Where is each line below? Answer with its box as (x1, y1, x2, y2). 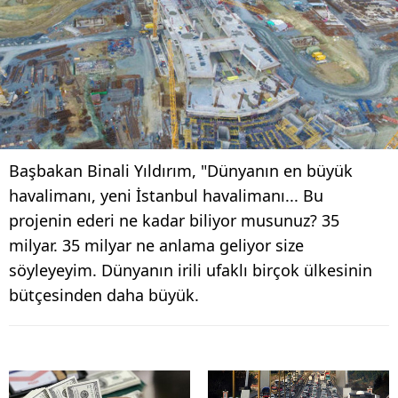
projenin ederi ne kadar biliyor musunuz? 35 (9, 209, 339, 231)
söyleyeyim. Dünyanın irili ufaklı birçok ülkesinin (9, 259, 372, 281)
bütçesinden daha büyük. (9, 283, 199, 306)
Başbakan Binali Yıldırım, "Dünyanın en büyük (9, 159, 353, 181)
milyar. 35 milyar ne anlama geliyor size (9, 234, 304, 256)
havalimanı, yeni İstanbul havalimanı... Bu (9, 184, 323, 206)
